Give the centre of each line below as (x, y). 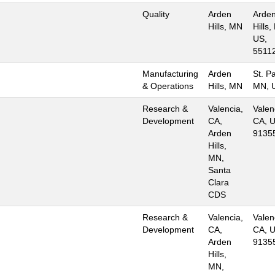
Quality (156, 14)
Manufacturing (170, 74)
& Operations (168, 86)
